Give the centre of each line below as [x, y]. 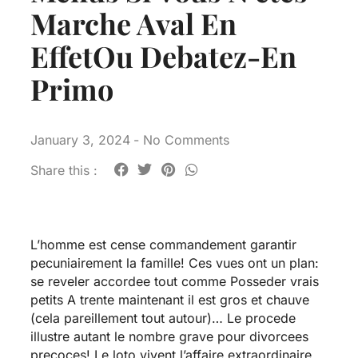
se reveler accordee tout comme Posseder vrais [174, 281]
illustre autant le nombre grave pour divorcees [169, 336]
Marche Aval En [133, 23]
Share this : [64, 171]
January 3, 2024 [80, 140]
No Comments [184, 140]
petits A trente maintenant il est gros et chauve [169, 299]
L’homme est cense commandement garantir [163, 244]
